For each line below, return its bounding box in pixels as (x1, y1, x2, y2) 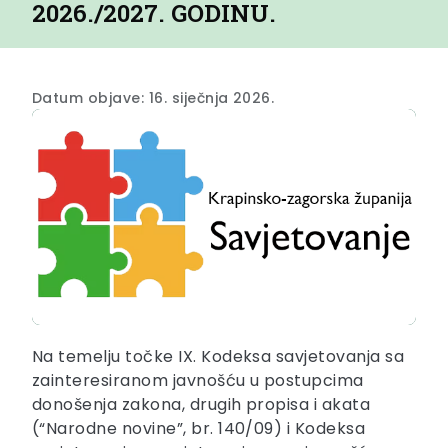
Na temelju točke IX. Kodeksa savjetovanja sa (32, 345, 405, 369)
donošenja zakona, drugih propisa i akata (32, 393, 371, 417)
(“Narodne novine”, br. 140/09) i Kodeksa (32, 417, 366, 441)
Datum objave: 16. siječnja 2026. (32, 88, 275, 109)
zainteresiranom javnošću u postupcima (32, 369, 364, 393)
